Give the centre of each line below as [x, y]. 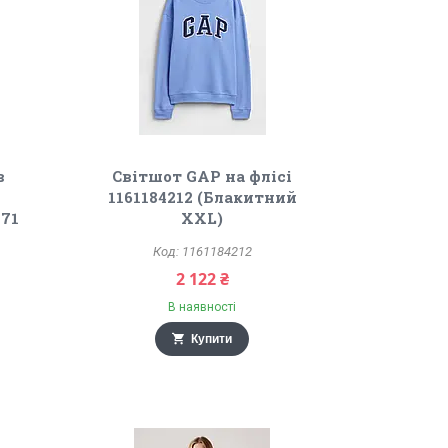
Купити [212, 339]
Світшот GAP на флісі [202, 176]
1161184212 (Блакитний [202, 197]
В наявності [202, 307]
